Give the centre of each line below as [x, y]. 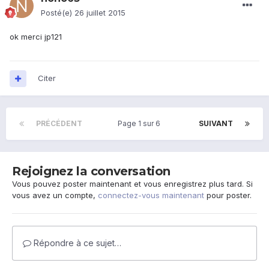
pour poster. [228, 195]
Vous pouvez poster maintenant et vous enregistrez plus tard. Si [132, 184]
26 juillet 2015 [100, 13]
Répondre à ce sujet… [76, 243]
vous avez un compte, [55, 195]
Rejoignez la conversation [91, 171]
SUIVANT [216, 124]
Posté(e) [58, 13]
